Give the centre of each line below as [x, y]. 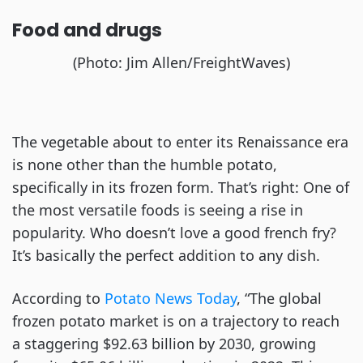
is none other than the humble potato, [145, 164]
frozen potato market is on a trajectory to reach [176, 321]
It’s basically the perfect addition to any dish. [168, 255]
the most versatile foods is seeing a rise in [158, 210]
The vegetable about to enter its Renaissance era [180, 142]
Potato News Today [171, 298]
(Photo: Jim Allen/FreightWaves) [181, 62]
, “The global [279, 298]
